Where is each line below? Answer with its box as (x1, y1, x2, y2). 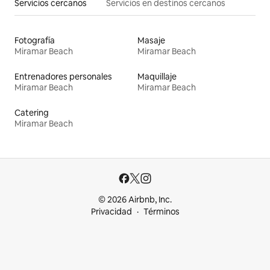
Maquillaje (137, 71, 177, 83)
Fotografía (14, 35, 55, 46)
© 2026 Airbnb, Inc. (98, 194, 172, 206)
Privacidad (90, 206, 132, 218)
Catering (14, 107, 49, 119)
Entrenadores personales (14, 71, 112, 83)
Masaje (137, 35, 165, 46)
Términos (143, 206, 180, 218)
